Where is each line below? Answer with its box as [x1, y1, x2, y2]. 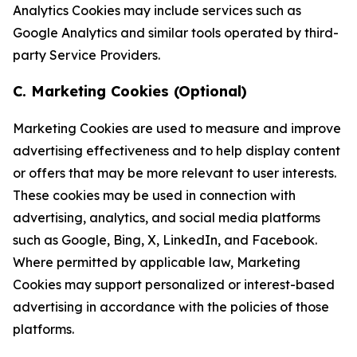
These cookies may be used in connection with [13, 187, 296, 203]
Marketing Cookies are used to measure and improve [13, 120, 341, 136]
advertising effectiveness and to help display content [13, 143, 340, 159]
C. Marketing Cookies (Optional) [13, 82, 247, 100]
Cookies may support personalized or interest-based [13, 277, 335, 292]
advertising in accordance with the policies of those [13, 299, 329, 315]
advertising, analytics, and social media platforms [13, 210, 320, 226]
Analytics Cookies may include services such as [13, 2, 301, 18]
